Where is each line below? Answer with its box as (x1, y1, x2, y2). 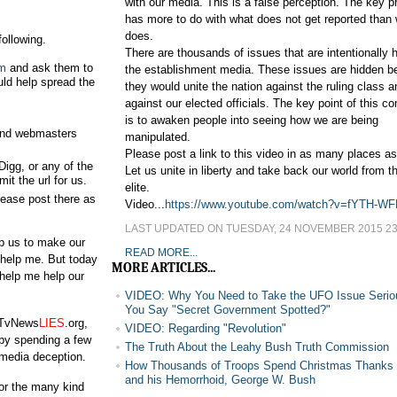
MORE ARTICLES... (112, 261, 215, 276)
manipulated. (125, 130, 191, 144)
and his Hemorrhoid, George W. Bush (125, 373, 315, 386)
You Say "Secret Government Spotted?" (125, 303, 331, 316)
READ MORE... (125, 246, 198, 259)
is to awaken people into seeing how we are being (125, 113, 378, 127)
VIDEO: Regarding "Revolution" (125, 322, 286, 335)
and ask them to (6, 61, 93, 74)
